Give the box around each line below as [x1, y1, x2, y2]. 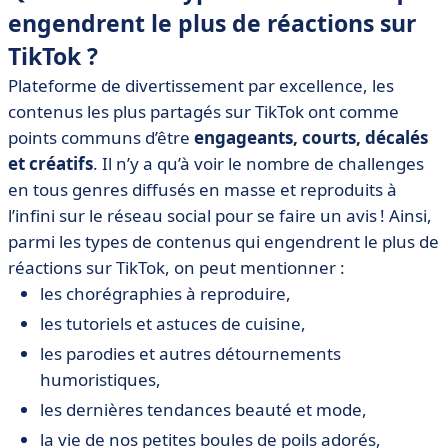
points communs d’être [8, 126, 194, 149]
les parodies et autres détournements [40, 342, 341, 365]
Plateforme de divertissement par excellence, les [8, 74, 394, 97]
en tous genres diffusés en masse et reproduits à [8, 178, 397, 201]
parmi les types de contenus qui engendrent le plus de [8, 230, 439, 253]
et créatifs [8, 152, 93, 175]
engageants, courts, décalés [194, 126, 428, 149]
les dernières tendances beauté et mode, [40, 398, 367, 421]
